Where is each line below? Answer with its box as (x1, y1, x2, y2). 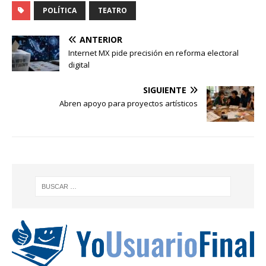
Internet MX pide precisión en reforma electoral (68, 47, 239, 59)
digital (68, 59, 90, 71)
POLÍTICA (43, 5, 77, 16)
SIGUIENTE (143, 84, 186, 96)
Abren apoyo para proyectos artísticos (59, 98, 198, 109)
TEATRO (98, 5, 127, 16)
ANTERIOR (80, 34, 122, 46)
